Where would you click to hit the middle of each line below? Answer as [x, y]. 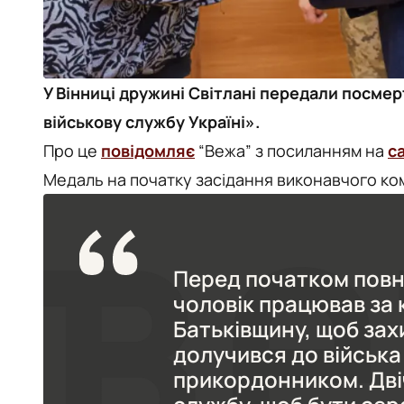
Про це [72, 151]
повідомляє [148, 151]
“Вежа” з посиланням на [291, 151]
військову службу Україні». [151, 122]
